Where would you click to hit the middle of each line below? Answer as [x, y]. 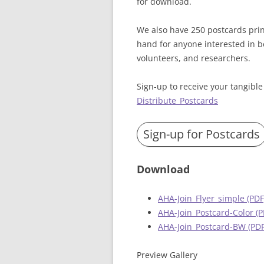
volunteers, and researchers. [194, 58]
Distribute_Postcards [177, 100]
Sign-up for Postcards [202, 134]
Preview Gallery [167, 255]
